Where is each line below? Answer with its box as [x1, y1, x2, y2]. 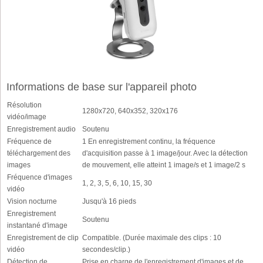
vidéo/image [7, 113, 46, 120]
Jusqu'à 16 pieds [82, 198, 136, 205]
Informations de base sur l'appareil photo [6, 81, 197, 93]
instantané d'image [7, 222, 68, 229]
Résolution [7, 102, 42, 109]
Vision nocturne [7, 198, 57, 205]
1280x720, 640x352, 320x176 [82, 107, 178, 114]
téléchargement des [7, 150, 70, 157]
